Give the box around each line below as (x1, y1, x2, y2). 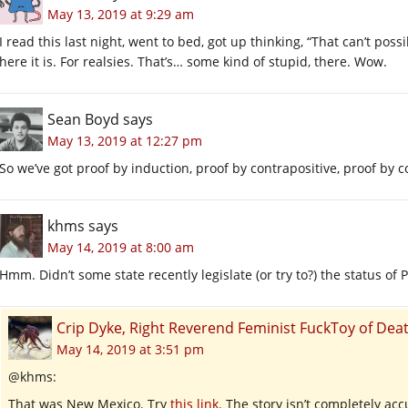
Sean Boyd (47, 108, 119, 129)
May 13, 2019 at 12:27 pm (47, 131, 202, 149)
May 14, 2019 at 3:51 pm (56, 340, 204, 358)
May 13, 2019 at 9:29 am (47, 5, 194, 23)
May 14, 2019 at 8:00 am (47, 238, 194, 256)
